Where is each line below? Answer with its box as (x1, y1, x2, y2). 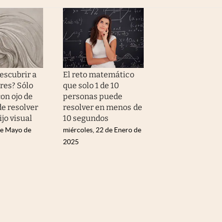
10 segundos (63, 113, 109, 123)
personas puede (63, 92, 123, 102)
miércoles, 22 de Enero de (63, 126, 141, 134)
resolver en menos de (63, 103, 142, 112)
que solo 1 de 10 (63, 81, 119, 91)
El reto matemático (63, 70, 134, 80)
